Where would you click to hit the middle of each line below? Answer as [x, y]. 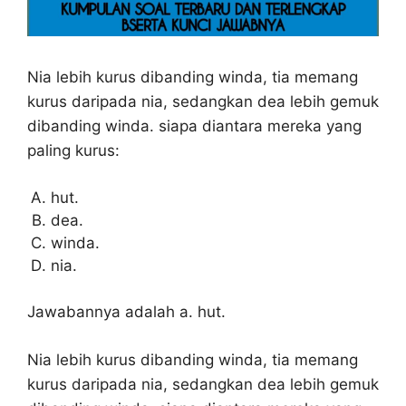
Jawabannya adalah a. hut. [126, 312]
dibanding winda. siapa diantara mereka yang [194, 126]
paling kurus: [73, 151]
